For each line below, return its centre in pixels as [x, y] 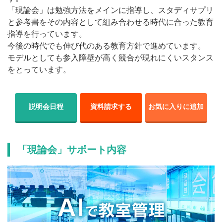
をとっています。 [39, 69]
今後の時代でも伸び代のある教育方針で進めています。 [107, 46]
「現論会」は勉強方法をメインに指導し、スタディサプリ [111, 10]
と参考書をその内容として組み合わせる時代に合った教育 [111, 22]
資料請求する [111, 107]
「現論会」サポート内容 [72, 149]
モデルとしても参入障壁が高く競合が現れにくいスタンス [111, 57]
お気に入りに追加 [176, 107]
